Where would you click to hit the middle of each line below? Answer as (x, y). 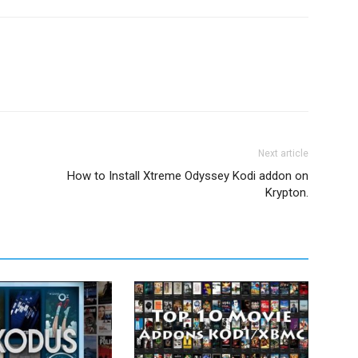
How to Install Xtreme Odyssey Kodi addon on (188, 176)
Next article (283, 154)
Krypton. (287, 193)
